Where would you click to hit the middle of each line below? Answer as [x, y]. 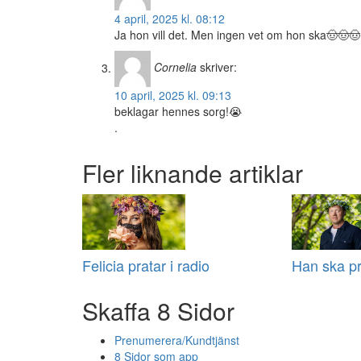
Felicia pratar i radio [146, 266]
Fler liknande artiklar [193, 173]
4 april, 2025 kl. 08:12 [170, 19]
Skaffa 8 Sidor [158, 311]
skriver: [218, 67]
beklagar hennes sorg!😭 [178, 112]
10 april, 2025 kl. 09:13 [173, 95]
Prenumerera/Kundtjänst [177, 340]
